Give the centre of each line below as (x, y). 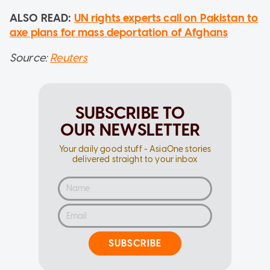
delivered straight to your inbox (135, 159)
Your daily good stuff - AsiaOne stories (135, 149)
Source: (30, 58)
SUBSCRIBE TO (130, 112)
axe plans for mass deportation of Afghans (119, 32)
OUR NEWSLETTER (130, 129)
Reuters (69, 58)
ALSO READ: (42, 18)
